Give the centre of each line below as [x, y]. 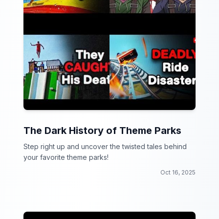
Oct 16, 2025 [178, 172]
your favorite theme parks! [66, 157]
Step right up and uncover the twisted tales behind [105, 146]
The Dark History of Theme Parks [102, 131]
